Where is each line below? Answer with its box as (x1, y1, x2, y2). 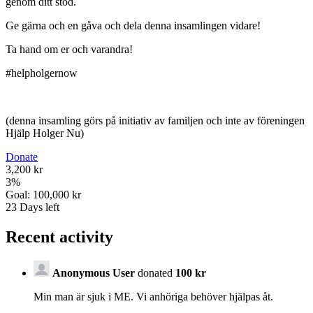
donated (135, 266, 175, 279)
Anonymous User (52, 266, 135, 279)
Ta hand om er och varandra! (6, 43, 133, 56)
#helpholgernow (6, 67, 78, 80)
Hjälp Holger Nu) (6, 127, 84, 140)
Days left (17, 201, 59, 214)
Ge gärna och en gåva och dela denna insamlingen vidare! (6, 20, 261, 32)
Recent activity (6, 228, 113, 247)
